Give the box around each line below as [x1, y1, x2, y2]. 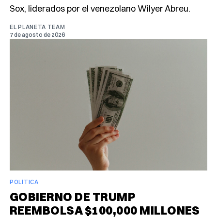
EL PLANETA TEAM [10, 23, 65, 31]
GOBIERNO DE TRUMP [10, 189, 136, 204]
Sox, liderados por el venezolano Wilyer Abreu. [10, 2, 190, 14]
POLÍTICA [10, 178, 39, 186]
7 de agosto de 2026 [10, 31, 65, 38]
